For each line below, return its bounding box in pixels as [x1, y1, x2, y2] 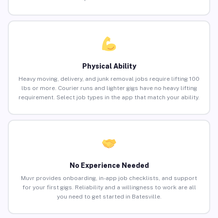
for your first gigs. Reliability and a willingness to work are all [22, 184, 196, 191]
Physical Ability [82, 62, 136, 71]
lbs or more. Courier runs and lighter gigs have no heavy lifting [21, 85, 197, 92]
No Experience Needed [69, 162, 149, 170]
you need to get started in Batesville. [56, 193, 162, 200]
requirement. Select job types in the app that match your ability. [18, 94, 200, 101]
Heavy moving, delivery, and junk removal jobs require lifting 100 [18, 75, 200, 83]
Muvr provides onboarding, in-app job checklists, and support [21, 175, 197, 182]
